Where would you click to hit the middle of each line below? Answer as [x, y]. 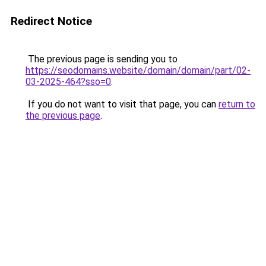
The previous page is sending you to [102, 59]
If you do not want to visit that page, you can [122, 104]
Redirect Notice [51, 21]
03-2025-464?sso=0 [68, 82]
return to [237, 104]
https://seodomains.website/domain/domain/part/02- [138, 70]
